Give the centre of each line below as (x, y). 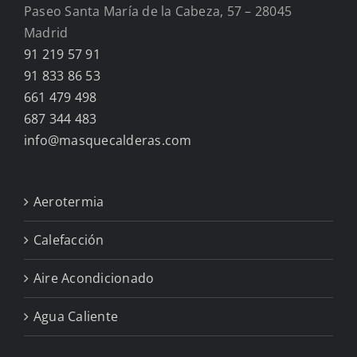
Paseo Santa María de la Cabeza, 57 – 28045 (158, 12)
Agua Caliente (76, 317)
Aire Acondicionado (94, 279)
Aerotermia (69, 202)
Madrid (46, 33)
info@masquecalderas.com (108, 141)
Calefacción (69, 240)
